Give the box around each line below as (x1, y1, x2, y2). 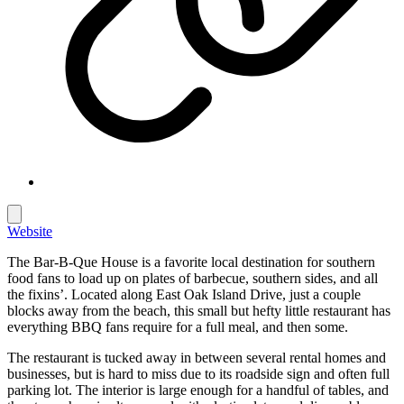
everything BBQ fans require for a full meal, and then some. (7, 318, 348, 335)
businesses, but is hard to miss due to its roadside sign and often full (7, 365, 390, 381)
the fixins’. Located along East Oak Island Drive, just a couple (7, 286, 361, 302)
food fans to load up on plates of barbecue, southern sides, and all (7, 270, 378, 286)
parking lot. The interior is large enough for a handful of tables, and (7, 381, 389, 398)
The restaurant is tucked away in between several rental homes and (7, 349, 386, 365)
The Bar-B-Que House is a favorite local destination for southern (7, 253, 375, 270)
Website (7, 223, 52, 239)
